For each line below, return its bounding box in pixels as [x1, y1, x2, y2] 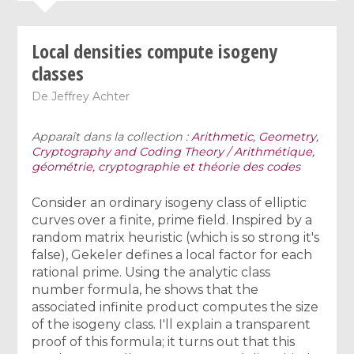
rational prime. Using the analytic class [32, 264, 271, 280]
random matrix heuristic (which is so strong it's [32, 229, 320, 245]
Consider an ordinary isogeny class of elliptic [32, 194, 307, 210]
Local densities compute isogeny [32, 37, 278, 64]
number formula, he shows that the [32, 281, 259, 297]
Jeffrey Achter [51, 88, 130, 104]
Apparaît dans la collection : [32, 129, 192, 144]
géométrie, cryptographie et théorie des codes [32, 159, 301, 174]
